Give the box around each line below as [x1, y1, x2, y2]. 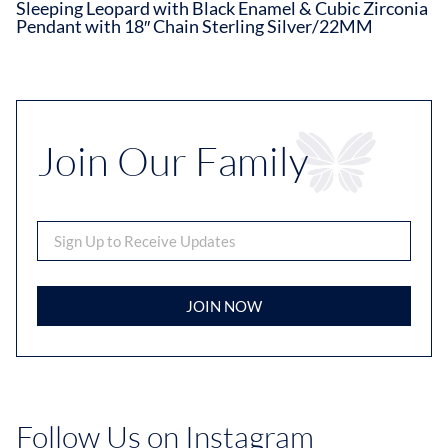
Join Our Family [37, 136, 308, 186]
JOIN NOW [186, 296, 262, 315]
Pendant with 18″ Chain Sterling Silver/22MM [16, 15, 373, 38]
